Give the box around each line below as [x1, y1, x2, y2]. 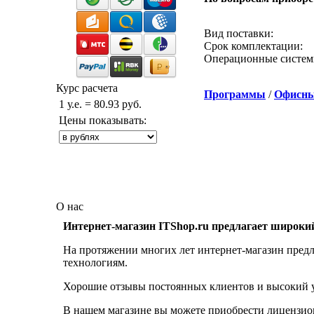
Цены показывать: [56, 114, 146, 126]
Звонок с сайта [213, 11, 287, 23]
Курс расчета [56, 82, 118, 94]
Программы [204, 88, 266, 100]
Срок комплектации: [204, 40, 303, 52]
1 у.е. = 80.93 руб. [56, 98, 142, 110]
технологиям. [63, 257, 128, 268]
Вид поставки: [204, 27, 273, 39]
